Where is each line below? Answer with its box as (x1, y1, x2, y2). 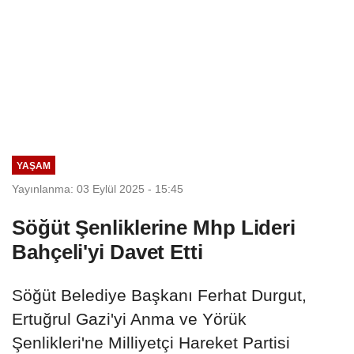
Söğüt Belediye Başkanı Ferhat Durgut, (12, 285, 307, 304)
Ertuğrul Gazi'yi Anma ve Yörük (12, 309, 247, 328)
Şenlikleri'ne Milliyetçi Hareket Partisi (12, 333, 290, 352)
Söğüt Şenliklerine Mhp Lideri (12, 215, 296, 239)
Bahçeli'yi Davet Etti (12, 239, 203, 264)
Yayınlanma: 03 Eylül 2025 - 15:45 (12, 182, 183, 195)
